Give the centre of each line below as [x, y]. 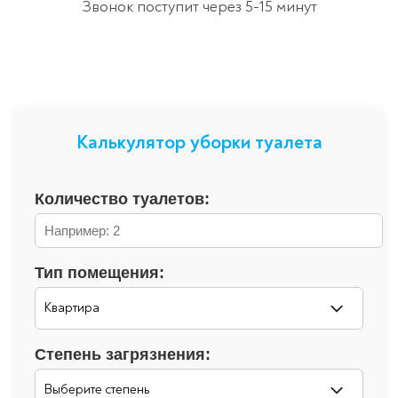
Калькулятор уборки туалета [199, 142]
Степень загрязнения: [123, 354]
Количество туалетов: [122, 199]
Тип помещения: [99, 272]
